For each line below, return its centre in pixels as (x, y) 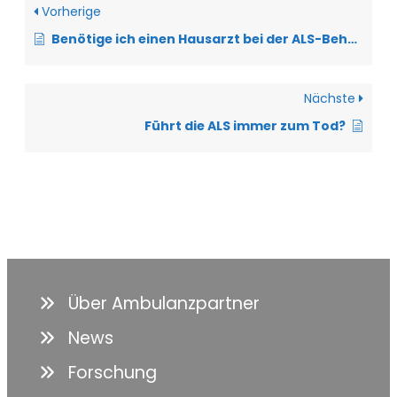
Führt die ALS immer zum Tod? (245, 125)
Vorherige (70, 11)
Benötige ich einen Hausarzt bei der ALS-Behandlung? (199, 39)
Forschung (112, 372)
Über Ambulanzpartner (163, 303)
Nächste (331, 98)
